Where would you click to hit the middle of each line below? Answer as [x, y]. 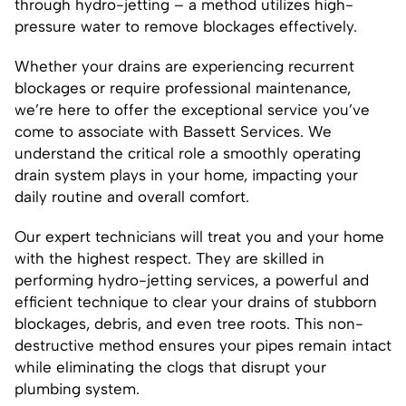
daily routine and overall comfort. [132, 196]
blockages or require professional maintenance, [183, 87]
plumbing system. [77, 388]
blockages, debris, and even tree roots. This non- [189, 323]
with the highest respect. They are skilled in [169, 258]
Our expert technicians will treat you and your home [199, 236]
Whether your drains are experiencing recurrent [184, 66]
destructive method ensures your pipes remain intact [203, 345]
